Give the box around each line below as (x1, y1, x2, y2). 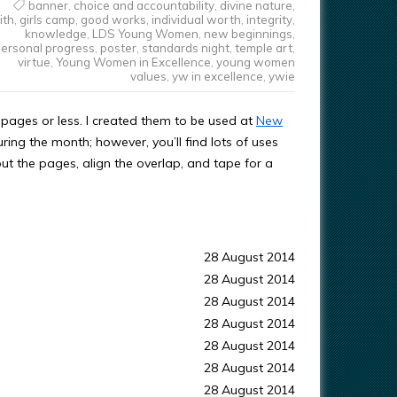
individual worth (151, 12, 241, 27)
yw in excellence (171, 69, 263, 83)
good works (80, 12, 146, 27)
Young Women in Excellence (55, 55, 211, 69)
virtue (17, 55, 51, 69)
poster (99, 41, 136, 55)
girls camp (19, 12, 75, 27)
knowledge (24, 27, 87, 41)
